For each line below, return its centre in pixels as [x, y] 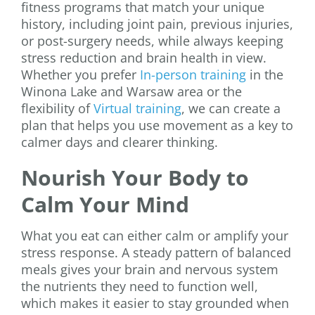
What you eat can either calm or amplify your [155, 235]
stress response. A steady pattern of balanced [156, 252]
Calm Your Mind [105, 204]
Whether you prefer [81, 74]
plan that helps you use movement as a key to [157, 125]
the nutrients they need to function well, [140, 286]
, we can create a [231, 108]
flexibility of [57, 108]
